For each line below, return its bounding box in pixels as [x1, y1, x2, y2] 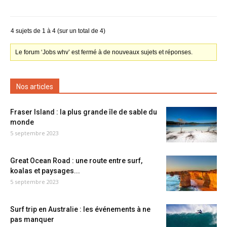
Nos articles [16, 83, 53, 91]
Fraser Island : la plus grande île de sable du [10, 108, 157, 116]
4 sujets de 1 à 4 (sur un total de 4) [11, 27, 105, 34]
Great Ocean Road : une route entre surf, [10, 157, 142, 165]
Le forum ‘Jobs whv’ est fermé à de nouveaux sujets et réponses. [15, 49, 193, 56]
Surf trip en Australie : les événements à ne [10, 205, 150, 213]
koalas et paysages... [10, 167, 80, 175]
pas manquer [10, 215, 54, 223]
